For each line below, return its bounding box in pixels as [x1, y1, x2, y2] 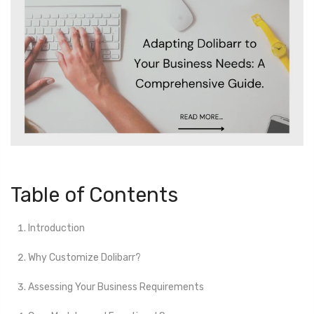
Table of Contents [11, 183, 178, 207]
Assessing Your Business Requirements [28, 281, 204, 294]
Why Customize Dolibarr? [28, 252, 141, 264]
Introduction [28, 221, 85, 234]
